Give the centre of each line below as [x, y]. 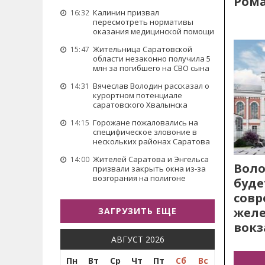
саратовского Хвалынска [140, 105]
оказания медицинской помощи [153, 31]
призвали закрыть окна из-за [149, 169]
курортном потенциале [138, 95]
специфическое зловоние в [145, 132]
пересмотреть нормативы [143, 22]
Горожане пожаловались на [146, 122]
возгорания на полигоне [139, 178]
